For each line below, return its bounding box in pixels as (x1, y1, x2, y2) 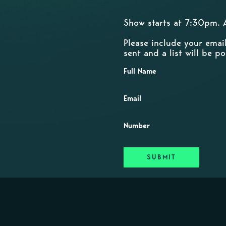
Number (124, 121, 150, 130)
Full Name (124, 67, 157, 76)
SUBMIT (146, 153, 177, 161)
